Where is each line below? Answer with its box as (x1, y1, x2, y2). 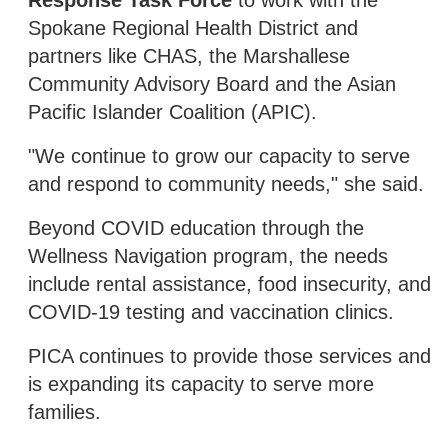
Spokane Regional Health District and (28, 16, 358, 39)
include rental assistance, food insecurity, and (28, 272, 431, 295)
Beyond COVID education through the (28, 216, 364, 239)
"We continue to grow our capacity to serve (28, 144, 410, 167)
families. (28, 400, 101, 423)
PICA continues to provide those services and (28, 344, 431, 367)
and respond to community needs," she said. (28, 172, 424, 195)
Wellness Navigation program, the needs (28, 244, 388, 267)
